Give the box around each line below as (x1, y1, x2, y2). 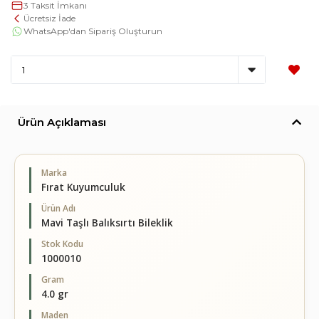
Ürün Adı (41, 202, 75, 214)
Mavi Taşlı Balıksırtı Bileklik (41, 216, 173, 229)
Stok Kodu (41, 238, 83, 250)
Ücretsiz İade (23, 13, 75, 23)
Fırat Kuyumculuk (41, 181, 125, 194)
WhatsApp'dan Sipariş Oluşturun (23, 26, 162, 36)
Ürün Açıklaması (18, 115, 106, 129)
